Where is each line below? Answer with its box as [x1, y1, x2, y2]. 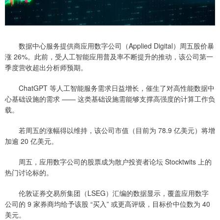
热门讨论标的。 [5, 167, 53, 178]
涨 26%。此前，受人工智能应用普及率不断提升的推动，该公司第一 [5, 52, 213, 62]
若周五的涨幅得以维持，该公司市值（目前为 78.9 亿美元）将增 [5, 125, 215, 136]
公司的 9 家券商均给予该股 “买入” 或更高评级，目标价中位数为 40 [5, 199, 210, 209]
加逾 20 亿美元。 [5, 136, 58, 146]
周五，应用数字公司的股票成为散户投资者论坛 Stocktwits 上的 [5, 157, 212, 167]
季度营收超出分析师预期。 [5, 62, 87, 73]
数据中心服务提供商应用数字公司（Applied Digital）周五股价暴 [5, 41, 214, 51]
